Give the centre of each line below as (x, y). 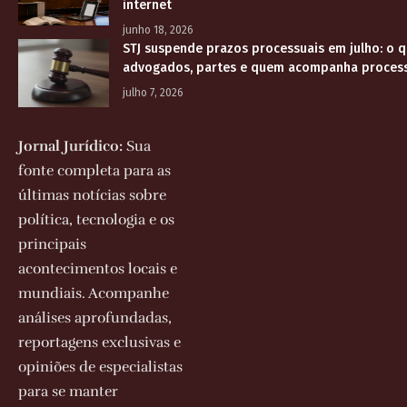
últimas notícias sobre (92, 196)
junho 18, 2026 (158, 30)
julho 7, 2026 (153, 93)
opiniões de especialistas (100, 367)
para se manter (68, 392)
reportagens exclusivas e (99, 343)
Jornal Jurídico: (70, 147)
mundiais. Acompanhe (94, 294)
